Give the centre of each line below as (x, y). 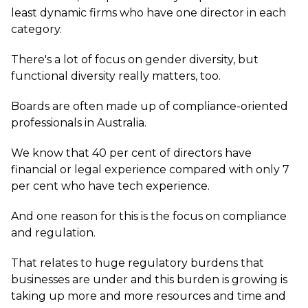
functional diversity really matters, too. (116, 76)
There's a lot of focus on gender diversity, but (135, 59)
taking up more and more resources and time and (148, 296)
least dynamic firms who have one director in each (148, 13)
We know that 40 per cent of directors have (131, 153)
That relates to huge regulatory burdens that (137, 263)
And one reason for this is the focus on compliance (149, 216)
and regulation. (53, 233)
